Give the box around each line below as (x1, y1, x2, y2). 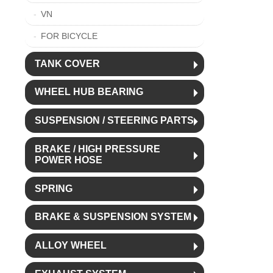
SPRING (34, 183, 73, 194)
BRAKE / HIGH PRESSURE (34, 143, 160, 154)
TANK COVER (34, 58, 100, 69)
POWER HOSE (34, 154, 102, 165)
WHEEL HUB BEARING (34, 87, 143, 97)
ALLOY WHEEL (34, 240, 107, 251)
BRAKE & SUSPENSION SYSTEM (34, 211, 191, 222)
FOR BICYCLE (40, 31, 97, 41)
